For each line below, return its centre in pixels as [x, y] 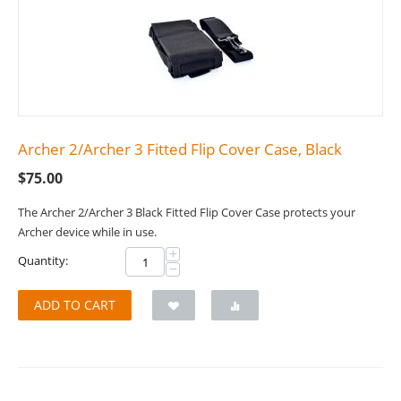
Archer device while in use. [87, 232]
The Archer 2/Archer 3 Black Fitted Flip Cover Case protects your [187, 213]
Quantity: [43, 261]
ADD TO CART [75, 305]
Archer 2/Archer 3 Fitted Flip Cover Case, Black [180, 149]
